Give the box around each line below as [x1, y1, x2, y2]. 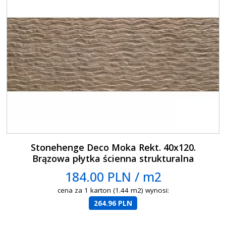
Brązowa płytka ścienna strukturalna [32, 152, 194, 164]
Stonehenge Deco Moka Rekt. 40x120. [30, 141, 196, 153]
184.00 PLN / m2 [65, 167, 161, 185]
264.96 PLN [94, 198, 133, 208]
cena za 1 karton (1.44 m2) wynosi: [57, 185, 169, 195]
